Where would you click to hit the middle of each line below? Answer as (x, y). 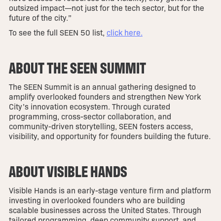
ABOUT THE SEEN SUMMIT (77, 67)
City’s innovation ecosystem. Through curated (89, 107)
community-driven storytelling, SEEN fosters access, (101, 126)
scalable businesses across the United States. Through (105, 210)
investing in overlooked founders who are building (97, 200)
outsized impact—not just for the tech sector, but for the (106, 8)
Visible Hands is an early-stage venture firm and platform (110, 190)
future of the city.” (40, 18)
